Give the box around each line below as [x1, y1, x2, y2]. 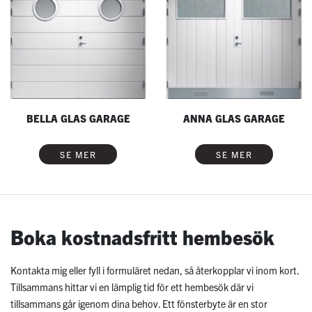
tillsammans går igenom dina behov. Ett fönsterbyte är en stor [10, 297, 267, 311]
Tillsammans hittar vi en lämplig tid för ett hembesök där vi [10, 281, 253, 294]
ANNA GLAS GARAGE [183, 112, 285, 125]
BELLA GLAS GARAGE [26, 112, 130, 125]
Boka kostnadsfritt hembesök [10, 223, 274, 249]
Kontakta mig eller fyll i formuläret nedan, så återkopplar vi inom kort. [10, 264, 299, 277]
